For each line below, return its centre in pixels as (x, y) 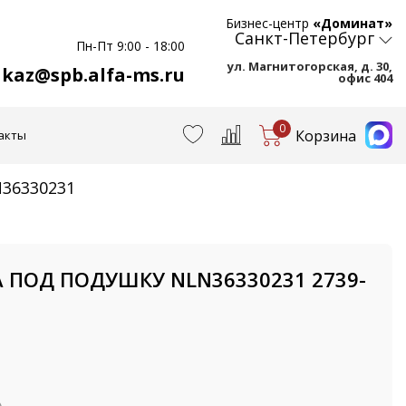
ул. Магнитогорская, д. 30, (310, 66)
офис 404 (365, 78)
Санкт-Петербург (304, 39)
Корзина (326, 135)
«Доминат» (353, 24)
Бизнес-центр (269, 24)
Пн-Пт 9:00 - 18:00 (130, 46)
